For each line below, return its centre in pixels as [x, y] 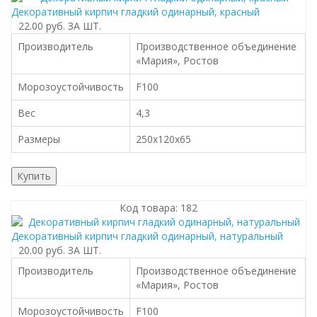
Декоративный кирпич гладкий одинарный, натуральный [147, 236]
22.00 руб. [42, 26]
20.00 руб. [42, 250]
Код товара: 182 [158, 208]
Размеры [39, 139]
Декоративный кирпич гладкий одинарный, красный [136, 12]
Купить [34, 176]
